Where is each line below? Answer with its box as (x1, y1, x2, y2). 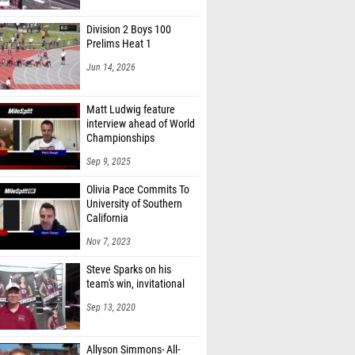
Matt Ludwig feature (86, 103, 175, 116)
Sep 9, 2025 (86, 156, 131, 167)
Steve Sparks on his (86, 263, 171, 277)
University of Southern (86, 197, 182, 211)
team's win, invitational (86, 277, 185, 291)
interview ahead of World (86, 117, 195, 131)
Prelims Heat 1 (86, 37, 151, 51)
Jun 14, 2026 (86, 62, 136, 73)
